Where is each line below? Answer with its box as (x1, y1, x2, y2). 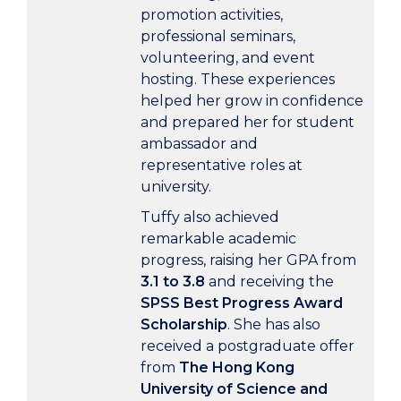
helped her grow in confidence (141, 91, 363, 109)
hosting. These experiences (141, 70, 335, 88)
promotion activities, (141, 5, 283, 23)
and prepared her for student (141, 113, 354, 131)
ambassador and (141, 134, 258, 152)
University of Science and (141, 380, 328, 397)
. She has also (227, 315, 320, 333)
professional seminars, (141, 27, 295, 45)
